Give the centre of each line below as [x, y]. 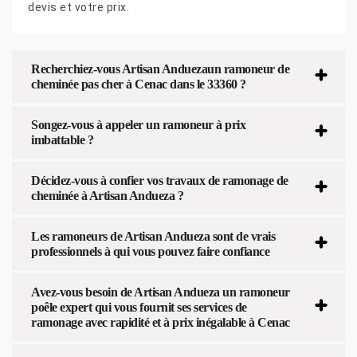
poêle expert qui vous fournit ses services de [139, 307]
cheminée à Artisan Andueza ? [107, 195]
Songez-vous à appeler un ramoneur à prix [138, 124]
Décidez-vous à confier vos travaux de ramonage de [160, 180]
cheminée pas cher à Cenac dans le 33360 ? [139, 84]
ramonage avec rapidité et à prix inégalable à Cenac [161, 322]
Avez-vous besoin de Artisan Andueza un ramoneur [161, 292]
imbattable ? [62, 139]
